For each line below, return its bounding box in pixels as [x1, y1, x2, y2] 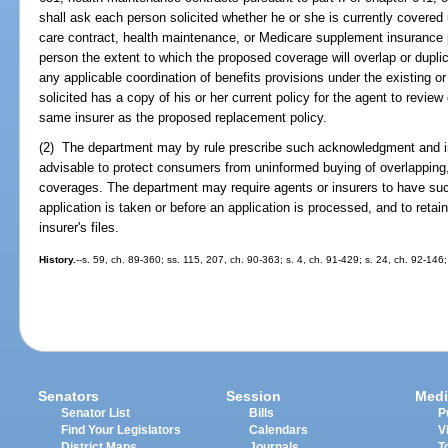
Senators [38, 387, 100, 404]
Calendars [249, 423, 309, 436]
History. [39, 254, 77, 266]
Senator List [61, 406, 131, 419]
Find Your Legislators [61, 423, 182, 436]
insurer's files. [39, 220, 120, 235]
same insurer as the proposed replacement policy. [39, 109, 328, 125]
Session [226, 387, 282, 404]
